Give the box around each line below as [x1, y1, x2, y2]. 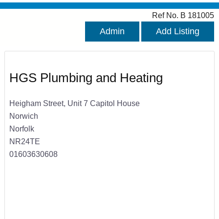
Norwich [9, 111, 38, 120]
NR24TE [9, 136, 40, 146]
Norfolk [9, 124, 34, 133]
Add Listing [156, 26, 199, 37]
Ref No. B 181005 [152, 11, 214, 20]
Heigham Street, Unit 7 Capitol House [9, 98, 140, 108]
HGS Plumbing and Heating [9, 70, 163, 86]
